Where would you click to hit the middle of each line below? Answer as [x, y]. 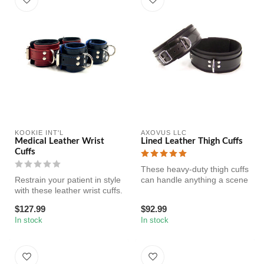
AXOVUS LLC [164, 133]
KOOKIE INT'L [39, 133]
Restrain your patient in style [68, 180]
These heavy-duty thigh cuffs [195, 169]
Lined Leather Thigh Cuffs [192, 141]
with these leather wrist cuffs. [69, 191]
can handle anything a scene [194, 180]
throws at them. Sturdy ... [188, 191]
